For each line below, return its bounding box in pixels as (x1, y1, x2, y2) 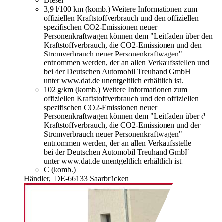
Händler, (24, 174, 53, 183)
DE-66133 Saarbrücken (55, 174, 129, 183)
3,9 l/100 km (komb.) (44, 5, 112, 14)
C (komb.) (44, 166, 76, 174)
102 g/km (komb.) (44, 85, 102, 94)
